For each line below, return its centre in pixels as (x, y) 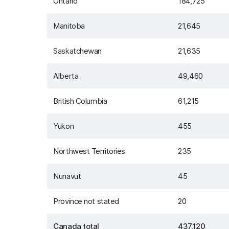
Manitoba (69, 26)
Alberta (66, 76)
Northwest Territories (89, 151)
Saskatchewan (77, 51)
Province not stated (86, 201)
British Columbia (80, 101)
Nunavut (67, 176)
